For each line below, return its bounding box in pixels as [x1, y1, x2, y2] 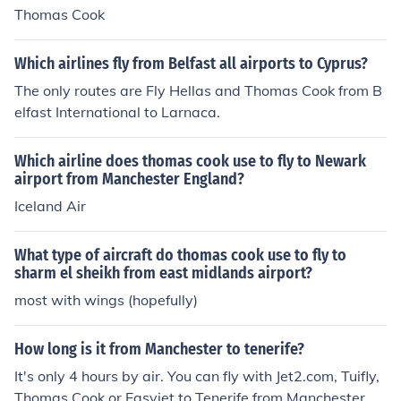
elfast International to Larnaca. [14, 103, 220, 121]
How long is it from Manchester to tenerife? [14, 339, 304, 359]
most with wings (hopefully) [14, 291, 198, 309]
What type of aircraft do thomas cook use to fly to [14, 245, 346, 265]
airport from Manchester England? [14, 169, 244, 189]
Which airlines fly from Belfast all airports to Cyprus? [14, 54, 368, 73]
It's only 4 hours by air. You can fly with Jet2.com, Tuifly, [14, 367, 380, 385]
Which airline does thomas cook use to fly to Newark [14, 151, 366, 171]
